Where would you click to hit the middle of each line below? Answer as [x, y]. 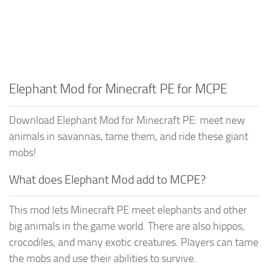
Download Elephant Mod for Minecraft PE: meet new [127, 120]
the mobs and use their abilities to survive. [103, 258]
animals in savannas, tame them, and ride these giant [129, 136]
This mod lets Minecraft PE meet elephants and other [128, 210]
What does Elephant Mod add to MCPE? [107, 179]
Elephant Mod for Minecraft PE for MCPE [118, 89]
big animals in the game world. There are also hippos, [127, 226]
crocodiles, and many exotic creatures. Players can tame [134, 242]
